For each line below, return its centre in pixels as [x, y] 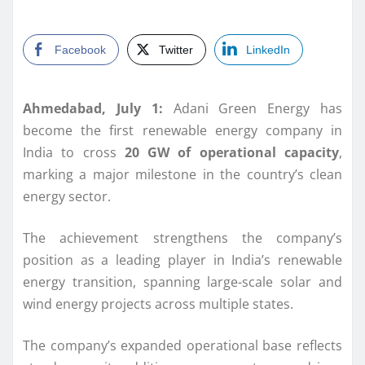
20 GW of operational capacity [232, 152]
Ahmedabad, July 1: [93, 108]
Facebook [80, 49]
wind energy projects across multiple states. [158, 303]
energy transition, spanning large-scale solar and [182, 281]
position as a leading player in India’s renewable [182, 259]
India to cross [74, 152]
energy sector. [67, 196]
